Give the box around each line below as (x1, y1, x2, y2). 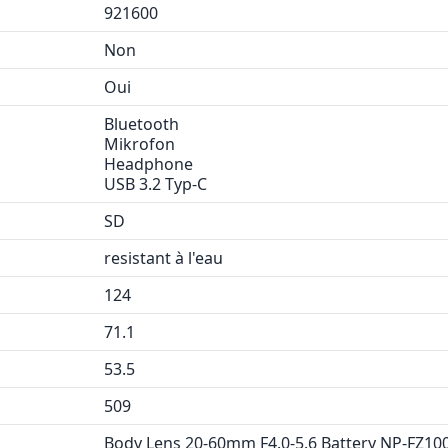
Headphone (104, 153, 193, 175)
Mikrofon (104, 133, 175, 155)
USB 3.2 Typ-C (104, 173, 207, 195)
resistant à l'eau (104, 247, 223, 269)
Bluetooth (104, 113, 179, 135)
